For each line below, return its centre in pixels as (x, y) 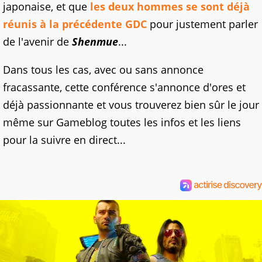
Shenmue (95, 41)
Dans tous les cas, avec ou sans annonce (103, 69)
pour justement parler (202, 24)
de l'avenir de (37, 41)
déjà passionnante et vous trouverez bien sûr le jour (131, 104)
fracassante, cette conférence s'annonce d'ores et (124, 87)
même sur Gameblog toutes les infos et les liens (122, 122)
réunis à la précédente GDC (75, 24)
